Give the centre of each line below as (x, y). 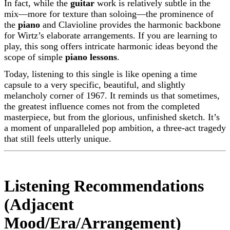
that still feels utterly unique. (58, 139)
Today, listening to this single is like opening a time (101, 74)
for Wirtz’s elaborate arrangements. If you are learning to (111, 35)
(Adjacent (39, 204)
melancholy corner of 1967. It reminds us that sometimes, (112, 95)
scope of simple (35, 57)
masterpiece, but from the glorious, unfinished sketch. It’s (112, 117)
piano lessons (91, 57)
